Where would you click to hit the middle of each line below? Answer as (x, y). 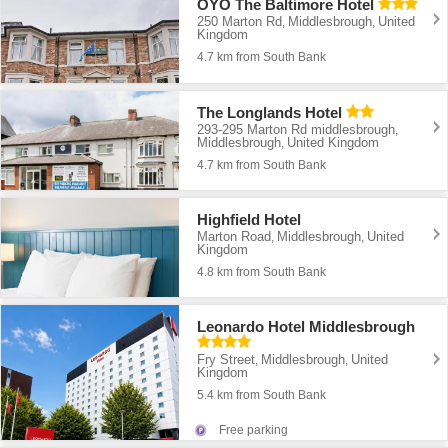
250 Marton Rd (240, 22)
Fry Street (226, 359)
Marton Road (234, 236)
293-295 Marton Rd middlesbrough (296, 129)
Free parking (254, 430)
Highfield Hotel (249, 219)
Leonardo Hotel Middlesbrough (306, 326)
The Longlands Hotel (270, 112)
